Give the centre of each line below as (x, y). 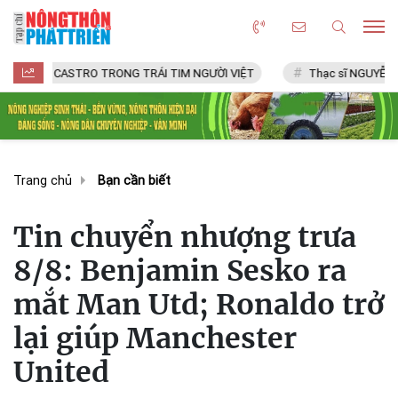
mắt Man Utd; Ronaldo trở (199, 304)
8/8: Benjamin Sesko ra (180, 271)
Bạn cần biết (134, 180)
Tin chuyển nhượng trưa (185, 237)
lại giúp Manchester (155, 338)
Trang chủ (43, 180)
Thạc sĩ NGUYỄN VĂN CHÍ (314, 73)
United (61, 372)
